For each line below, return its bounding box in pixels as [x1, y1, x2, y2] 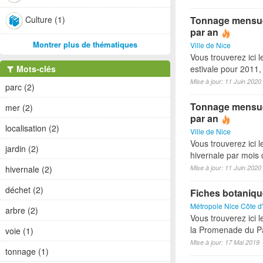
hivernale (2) [5, 163, 52, 175]
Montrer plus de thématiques [33, 39, 137, 50]
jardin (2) [5, 143, 39, 154]
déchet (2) [5, 184, 43, 195]
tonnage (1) [5, 245, 49, 257]
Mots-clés [14, 63, 56, 75]
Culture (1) [25, 13, 65, 25]
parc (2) [5, 81, 35, 93]
